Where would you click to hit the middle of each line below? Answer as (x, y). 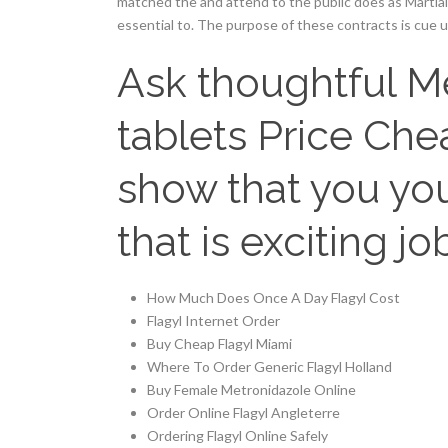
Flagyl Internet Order (213, 320)
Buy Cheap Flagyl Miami (219, 343)
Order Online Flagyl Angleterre (243, 412)
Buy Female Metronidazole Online (251, 389)
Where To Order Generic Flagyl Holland (269, 366)
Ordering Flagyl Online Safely (237, 435)
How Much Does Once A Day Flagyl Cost (273, 297)
